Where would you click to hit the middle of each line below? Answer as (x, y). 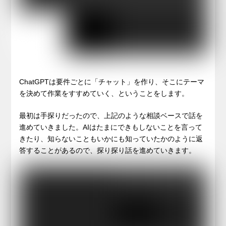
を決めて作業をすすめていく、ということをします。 (104, 94)
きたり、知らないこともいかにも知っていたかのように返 (111, 139)
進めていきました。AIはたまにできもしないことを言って (111, 127)
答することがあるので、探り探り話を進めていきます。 (108, 151)
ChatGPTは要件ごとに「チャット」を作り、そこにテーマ (112, 82)
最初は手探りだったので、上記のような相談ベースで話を (111, 116)
